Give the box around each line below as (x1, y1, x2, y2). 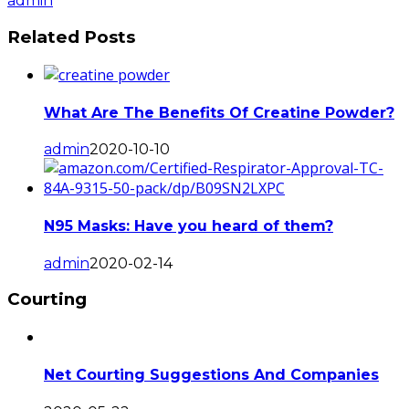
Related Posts (7, 26, 135, 47)
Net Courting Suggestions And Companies (44, 366, 379, 384)
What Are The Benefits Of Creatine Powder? (44, 103, 394, 121)
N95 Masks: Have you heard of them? (44, 217, 333, 236)
